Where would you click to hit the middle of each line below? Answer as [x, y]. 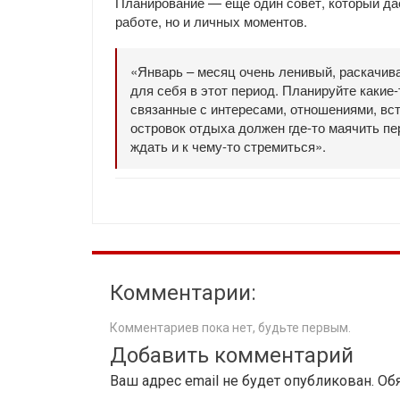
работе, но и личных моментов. [211, 21]
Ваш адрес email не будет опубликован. [242, 381]
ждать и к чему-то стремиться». [228, 146]
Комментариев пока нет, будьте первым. [230, 328]
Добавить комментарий [232, 355]
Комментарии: [183, 293]
